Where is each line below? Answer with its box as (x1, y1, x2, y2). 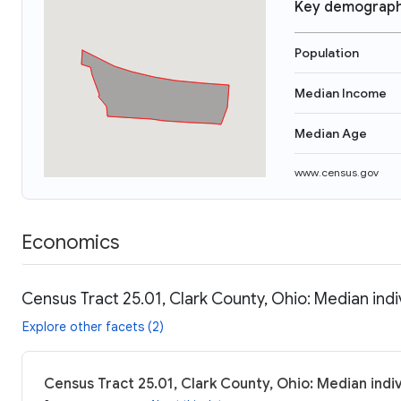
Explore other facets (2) (22, 318, 164, 335)
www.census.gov (294, 166, 379, 179)
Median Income (294, 85, 387, 101)
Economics (21, 229, 119, 254)
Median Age (294, 125, 367, 141)
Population (294, 45, 359, 61)
